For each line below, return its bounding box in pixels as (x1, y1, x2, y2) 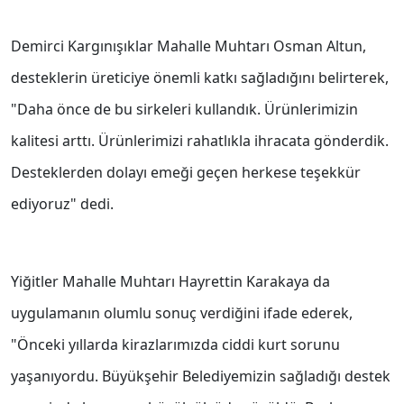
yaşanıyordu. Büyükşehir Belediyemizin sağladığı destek (11, 366, 390, 387)
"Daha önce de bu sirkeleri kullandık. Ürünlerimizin (11, 99, 358, 120)
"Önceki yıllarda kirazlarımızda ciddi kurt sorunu (11, 335, 340, 355)
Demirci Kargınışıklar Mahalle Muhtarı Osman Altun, (11, 36, 366, 57)
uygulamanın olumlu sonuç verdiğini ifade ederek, (11, 303, 353, 324)
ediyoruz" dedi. (11, 194, 114, 215)
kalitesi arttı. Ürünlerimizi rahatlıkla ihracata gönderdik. (11, 131, 389, 151)
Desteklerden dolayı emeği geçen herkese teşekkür (11, 162, 361, 183)
